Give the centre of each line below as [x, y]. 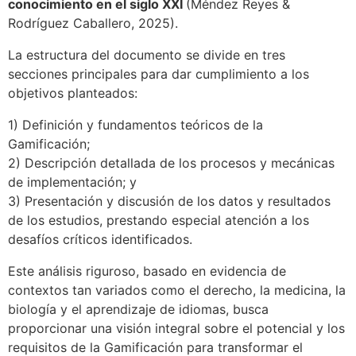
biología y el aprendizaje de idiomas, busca [138, 309]
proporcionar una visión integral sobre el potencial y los [176, 328]
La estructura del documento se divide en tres [147, 55]
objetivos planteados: [73, 93]
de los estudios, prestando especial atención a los [159, 220]
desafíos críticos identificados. [102, 239]
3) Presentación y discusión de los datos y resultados [169, 201]
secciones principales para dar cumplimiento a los [159, 74]
